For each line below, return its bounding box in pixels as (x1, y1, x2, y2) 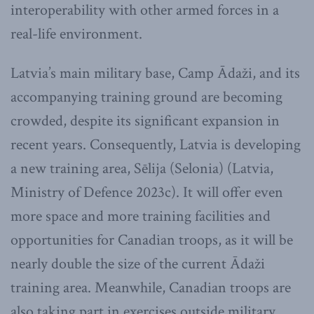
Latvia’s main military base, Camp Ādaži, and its (11, 63, 300, 84)
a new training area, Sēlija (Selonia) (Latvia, (11, 158, 273, 179)
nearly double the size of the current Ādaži (11, 254, 265, 275)
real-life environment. (11, 24, 142, 45)
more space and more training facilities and (11, 206, 271, 227)
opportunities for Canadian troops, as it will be (11, 230, 293, 251)
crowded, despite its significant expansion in (11, 111, 280, 132)
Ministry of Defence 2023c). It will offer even (11, 182, 283, 203)
